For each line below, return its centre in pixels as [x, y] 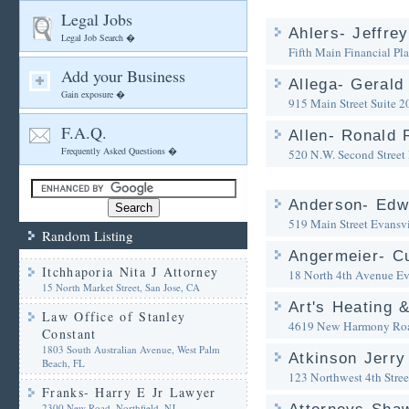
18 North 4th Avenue [341, 275]
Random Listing [88, 236]
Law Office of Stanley [114, 316]
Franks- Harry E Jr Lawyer [129, 392]
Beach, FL [63, 363]
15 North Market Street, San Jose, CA [121, 287]
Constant [69, 334]
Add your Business [123, 76]
